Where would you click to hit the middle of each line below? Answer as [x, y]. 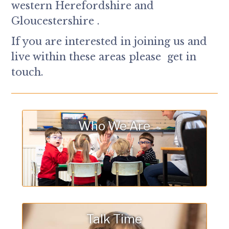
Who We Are [114, 126]
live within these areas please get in [104, 57]
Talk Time [114, 219]
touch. [28, 72]
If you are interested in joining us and [109, 42]
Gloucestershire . [56, 21]
